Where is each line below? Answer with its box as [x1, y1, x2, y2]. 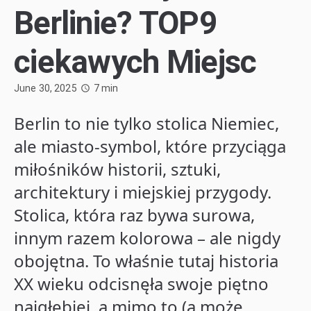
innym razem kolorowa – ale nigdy [14, 226, 280, 249]
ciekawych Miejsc [14, 42, 257, 81]
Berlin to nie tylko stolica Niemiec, [14, 111, 279, 135]
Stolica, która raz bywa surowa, [14, 203, 255, 226]
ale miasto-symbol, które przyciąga [14, 134, 286, 158]
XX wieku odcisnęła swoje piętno [14, 271, 269, 295]
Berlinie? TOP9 [14, 3, 217, 42]
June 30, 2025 [14, 82, 77, 94]
